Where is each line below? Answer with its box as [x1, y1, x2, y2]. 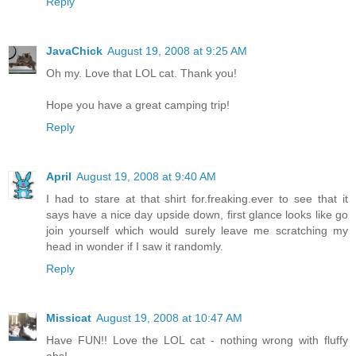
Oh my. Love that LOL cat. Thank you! [46, 67, 237, 80]
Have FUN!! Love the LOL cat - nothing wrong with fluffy [46, 334, 348, 347]
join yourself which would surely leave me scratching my [46, 224, 348, 238]
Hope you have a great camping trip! [46, 99, 230, 112]
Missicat [46, 311, 91, 325]
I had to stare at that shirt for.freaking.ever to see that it [46, 192, 348, 206]
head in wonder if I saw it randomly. [46, 240, 223, 253]
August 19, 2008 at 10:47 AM [96, 311, 242, 325]
